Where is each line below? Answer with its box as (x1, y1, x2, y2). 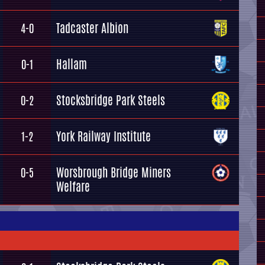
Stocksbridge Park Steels (56, 92, 165, 109)
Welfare (56, 178, 90, 195)
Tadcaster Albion (56, 20, 128, 37)
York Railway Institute (56, 128, 151, 145)
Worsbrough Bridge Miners (56, 164, 171, 181)
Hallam (56, 56, 87, 73)
